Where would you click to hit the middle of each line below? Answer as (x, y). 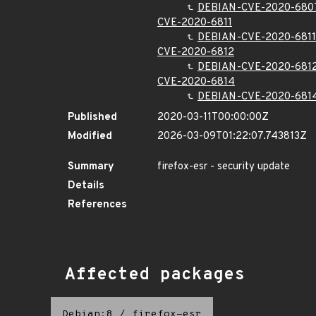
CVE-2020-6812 (196, 53)
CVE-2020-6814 (196, 82)
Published (92, 117)
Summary (91, 167)
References (97, 205)
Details (86, 186)
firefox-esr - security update (224, 167)
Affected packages (155, 275)
